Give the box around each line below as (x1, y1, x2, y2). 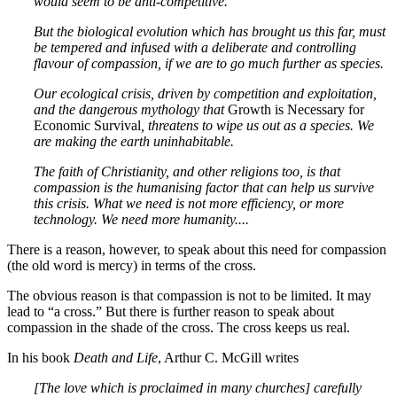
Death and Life (74, 349, 158, 365)
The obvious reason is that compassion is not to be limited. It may (7, 287, 371, 303)
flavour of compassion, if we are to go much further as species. (34, 55, 384, 71)
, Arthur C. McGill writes (158, 349, 299, 365)
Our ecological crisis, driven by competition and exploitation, (34, 85, 377, 101)
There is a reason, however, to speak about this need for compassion (7, 241, 386, 257)
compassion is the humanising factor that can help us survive (34, 179, 374, 195)
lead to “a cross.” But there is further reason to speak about (7, 303, 334, 319)
